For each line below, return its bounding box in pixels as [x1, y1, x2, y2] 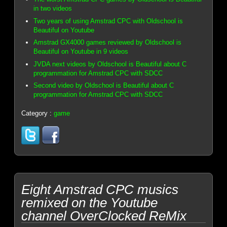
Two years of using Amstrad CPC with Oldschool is [33, 17, 183, 25]
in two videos [33, 5, 72, 13]
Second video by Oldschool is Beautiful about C [33, 82, 174, 90]
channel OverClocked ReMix [21, 208, 187, 223]
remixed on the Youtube [21, 195, 158, 210]
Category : [21, 109, 54, 118]
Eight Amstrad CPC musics [21, 181, 179, 197]
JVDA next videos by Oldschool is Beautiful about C [33, 60, 187, 68]
